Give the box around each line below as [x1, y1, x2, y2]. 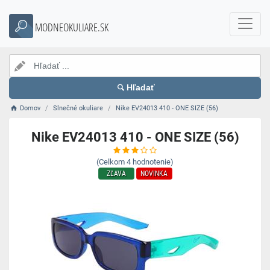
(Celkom [96, 157, 125, 166]
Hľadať [127, 83, 155, 92]
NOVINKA [140, 169, 168, 178]
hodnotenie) [133, 157, 174, 166]
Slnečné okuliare [53, 104, 104, 112]
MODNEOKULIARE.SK [35, 20, 108, 34]
